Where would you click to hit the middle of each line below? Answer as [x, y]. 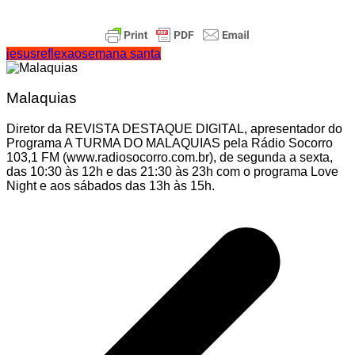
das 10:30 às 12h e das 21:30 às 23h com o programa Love [172, 171]
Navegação [53, 203]
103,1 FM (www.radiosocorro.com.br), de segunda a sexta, [170, 157]
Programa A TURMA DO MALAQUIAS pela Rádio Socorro [170, 143]
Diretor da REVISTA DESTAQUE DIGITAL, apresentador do [174, 128]
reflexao [59, 53]
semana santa [121, 53]
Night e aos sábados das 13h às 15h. [111, 185]
